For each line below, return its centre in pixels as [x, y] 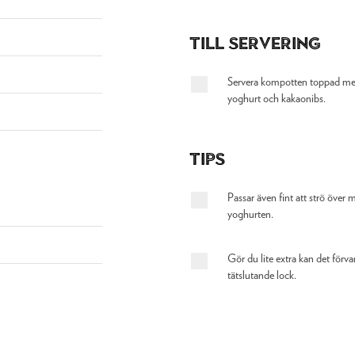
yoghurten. [250, 215]
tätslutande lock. [261, 276]
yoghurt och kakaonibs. [276, 99]
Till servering [255, 43]
